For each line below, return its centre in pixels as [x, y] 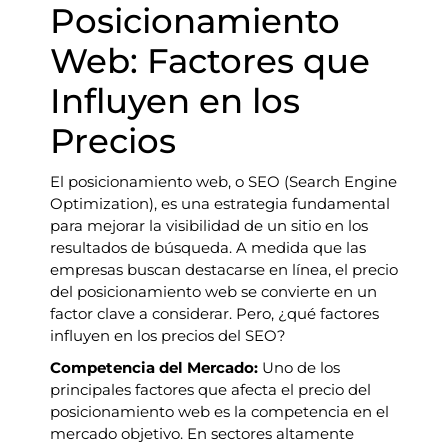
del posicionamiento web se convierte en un [213, 291]
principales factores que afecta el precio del [210, 389]
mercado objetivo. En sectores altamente [202, 433]
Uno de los [299, 367]
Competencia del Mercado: [154, 367]
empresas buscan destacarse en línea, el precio [224, 269]
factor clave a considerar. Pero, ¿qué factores [214, 313]
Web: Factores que [210, 61]
